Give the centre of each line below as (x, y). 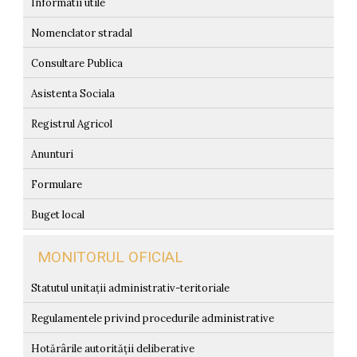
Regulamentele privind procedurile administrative (152, 319)
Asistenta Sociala (73, 94)
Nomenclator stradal (81, 33)
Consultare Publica (76, 64)
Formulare (56, 185)
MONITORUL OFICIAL (110, 257)
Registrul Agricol (71, 124)
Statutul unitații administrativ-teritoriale (130, 288)
